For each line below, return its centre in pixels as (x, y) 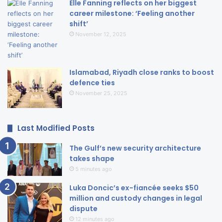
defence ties (92, 83)
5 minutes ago (94, 169)
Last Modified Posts (56, 128)
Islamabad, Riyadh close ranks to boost (142, 72)
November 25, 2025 (101, 93)
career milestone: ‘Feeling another (132, 13)
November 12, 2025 (101, 34)
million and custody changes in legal (136, 198)
